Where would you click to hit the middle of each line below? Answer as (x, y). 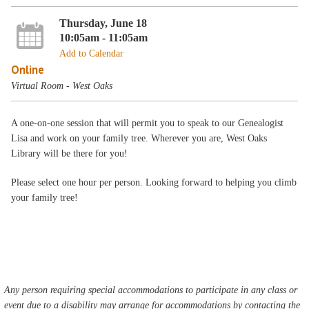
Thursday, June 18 (103, 23)
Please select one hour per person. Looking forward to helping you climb (154, 182)
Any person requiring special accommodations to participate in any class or (151, 290)
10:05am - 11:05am (103, 37)
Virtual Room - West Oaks (62, 86)
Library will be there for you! (70, 153)
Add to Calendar (91, 53)
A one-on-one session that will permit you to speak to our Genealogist (148, 123)
